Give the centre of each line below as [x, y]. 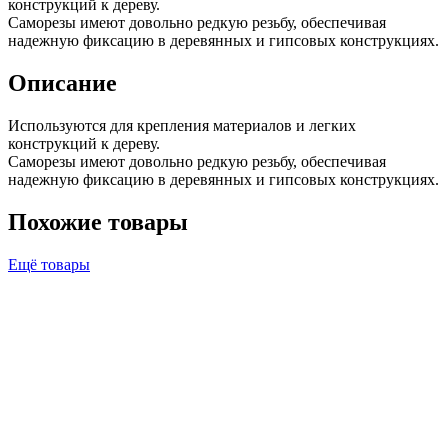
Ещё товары [49, 264]
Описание [62, 82]
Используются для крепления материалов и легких [182, 125]
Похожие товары [98, 221]
